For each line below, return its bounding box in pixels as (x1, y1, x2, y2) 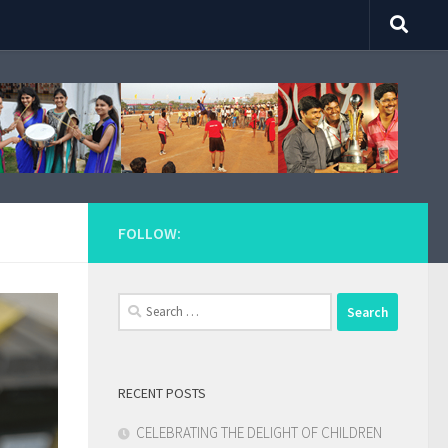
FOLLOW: (118, 223, 181, 243)
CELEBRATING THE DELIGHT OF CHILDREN (136, 423, 382, 442)
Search (117, 294, 159, 313)
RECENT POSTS (118, 384, 206, 402)
